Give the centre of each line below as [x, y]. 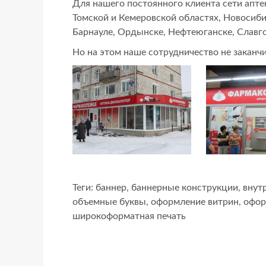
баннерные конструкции [185, 187]
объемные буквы [109, 202]
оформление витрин [195, 202]
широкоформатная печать [129, 216]
